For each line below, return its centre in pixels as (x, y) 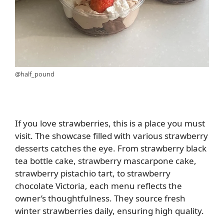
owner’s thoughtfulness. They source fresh (100, 198)
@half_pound (35, 74)
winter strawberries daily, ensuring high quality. (109, 211)
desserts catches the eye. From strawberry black (111, 148)
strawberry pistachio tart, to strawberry (93, 173)
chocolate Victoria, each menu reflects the (98, 186)
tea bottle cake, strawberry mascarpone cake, (106, 161)
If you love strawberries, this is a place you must (110, 123)
